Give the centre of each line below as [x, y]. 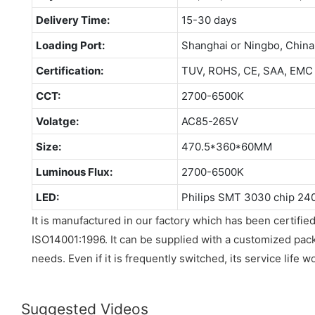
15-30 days [209, 20]
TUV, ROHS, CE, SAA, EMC [247, 70]
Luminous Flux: [74, 172]
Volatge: [57, 121]
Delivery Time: [72, 20]
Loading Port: [70, 45]
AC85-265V [210, 121]
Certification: [69, 70]
